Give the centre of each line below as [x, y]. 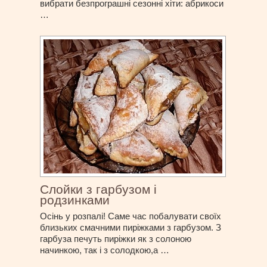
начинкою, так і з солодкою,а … [105, 250]
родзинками [75, 200]
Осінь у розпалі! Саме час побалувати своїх [131, 216]
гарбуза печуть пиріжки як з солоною [116, 239]
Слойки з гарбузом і [99, 190]
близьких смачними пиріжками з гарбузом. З [131, 228]
